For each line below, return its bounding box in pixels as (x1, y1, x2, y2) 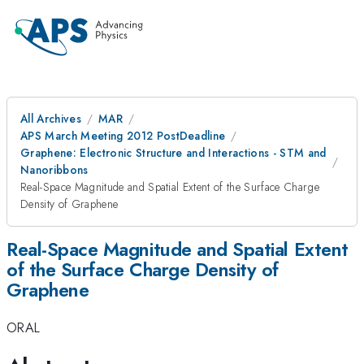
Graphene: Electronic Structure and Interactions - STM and (20, 145, 327, 161)
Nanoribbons (20, 162, 89, 178)
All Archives (20, 110, 81, 127)
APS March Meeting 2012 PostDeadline (20, 128, 226, 144)
